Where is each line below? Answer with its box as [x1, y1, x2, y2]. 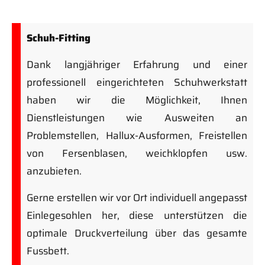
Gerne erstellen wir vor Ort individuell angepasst [27, 189, 247, 205]
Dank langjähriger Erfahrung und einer [27, 56, 247, 72]
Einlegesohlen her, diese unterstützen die [27, 207, 247, 223]
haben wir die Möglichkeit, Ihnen [27, 92, 247, 108]
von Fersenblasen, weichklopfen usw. [27, 145, 247, 161]
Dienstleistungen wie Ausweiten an [27, 109, 247, 125]
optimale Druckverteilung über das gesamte [27, 225, 247, 241]
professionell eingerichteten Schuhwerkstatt [27, 74, 247, 90]
